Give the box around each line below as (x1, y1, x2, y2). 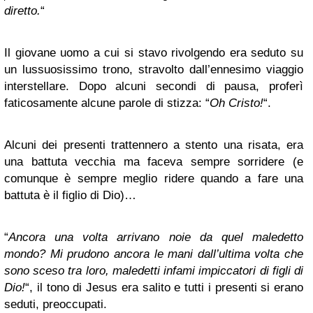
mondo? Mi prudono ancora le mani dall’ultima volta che (4, 247, 303, 261)
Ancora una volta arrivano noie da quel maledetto (8, 231, 303, 244)
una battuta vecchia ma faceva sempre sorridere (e (4, 155, 303, 168)
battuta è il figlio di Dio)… (4, 189, 136, 202)
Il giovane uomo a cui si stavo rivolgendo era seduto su (4, 46, 303, 59)
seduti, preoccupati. (4, 298, 107, 311)
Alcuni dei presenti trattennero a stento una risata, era (4, 138, 303, 152)
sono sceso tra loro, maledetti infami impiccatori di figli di (4, 264, 303, 277)
